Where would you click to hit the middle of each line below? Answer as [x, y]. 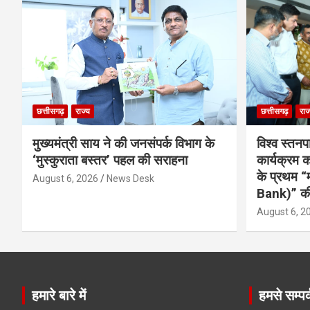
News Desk [130, 179]
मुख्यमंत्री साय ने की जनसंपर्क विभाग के [124, 144]
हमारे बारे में [59, 296]
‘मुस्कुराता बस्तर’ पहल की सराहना [110, 161]
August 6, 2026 [65, 179]
